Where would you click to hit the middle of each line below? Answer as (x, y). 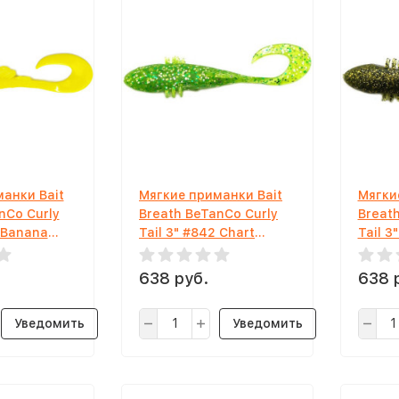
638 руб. (174, 278)
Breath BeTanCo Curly (208, 213)
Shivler (161, 251)
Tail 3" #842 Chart (197, 232)
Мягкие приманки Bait (211, 195)
